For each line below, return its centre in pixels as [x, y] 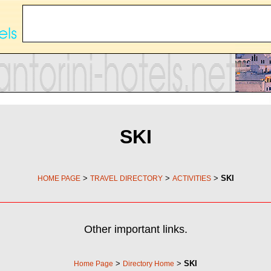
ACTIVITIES [191, 179]
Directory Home [149, 264]
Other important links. [135, 230]
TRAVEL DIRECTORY [126, 179]
